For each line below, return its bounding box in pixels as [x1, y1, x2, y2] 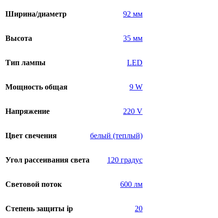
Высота [5, 34, 32, 43]
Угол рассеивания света [5, 156, 90, 164]
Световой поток [5, 180, 62, 189]
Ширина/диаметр [5, 10, 67, 18]
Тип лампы [5, 58, 46, 67]
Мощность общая [5, 83, 68, 91]
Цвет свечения [5, 131, 57, 140]
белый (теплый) [90, 131, 143, 140]
